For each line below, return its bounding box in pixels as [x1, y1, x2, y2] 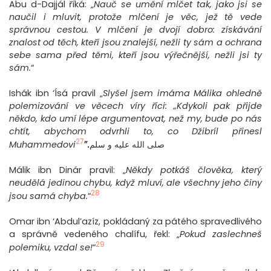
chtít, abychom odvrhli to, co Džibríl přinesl [9, 125, 262, 138]
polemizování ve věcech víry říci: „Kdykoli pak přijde [9, 100, 262, 113]
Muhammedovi [9, 139, 76, 151]
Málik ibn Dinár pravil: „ [9, 164, 126, 177]
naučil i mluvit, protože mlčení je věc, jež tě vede [9, 11, 262, 24]
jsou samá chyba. [9, 190, 88, 203]
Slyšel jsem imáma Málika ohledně [102, 87, 262, 100]
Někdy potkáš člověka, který [126, 164, 262, 177]
